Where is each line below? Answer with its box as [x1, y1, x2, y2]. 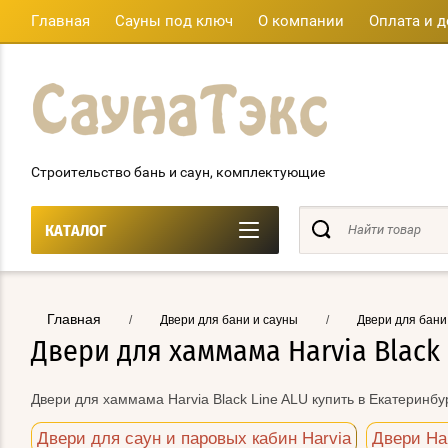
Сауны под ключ [115, 12, 233, 30]
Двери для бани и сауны [160, 313, 298, 327]
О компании [258, 12, 344, 30]
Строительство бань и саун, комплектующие [31, 164, 325, 180]
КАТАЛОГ [45, 223, 106, 239]
